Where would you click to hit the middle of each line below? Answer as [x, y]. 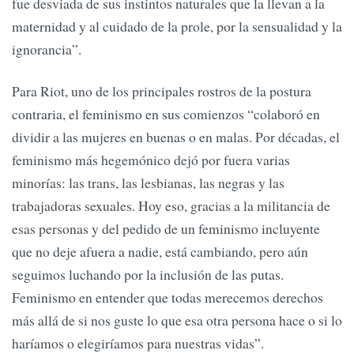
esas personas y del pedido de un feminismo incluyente [166, 229]
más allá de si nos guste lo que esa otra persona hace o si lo [177, 320]
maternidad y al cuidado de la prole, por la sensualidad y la [177, 26]
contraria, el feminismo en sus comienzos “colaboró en [166, 114]
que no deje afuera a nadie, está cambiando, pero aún [160, 252]
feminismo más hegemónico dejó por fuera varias [151, 160]
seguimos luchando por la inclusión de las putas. [148, 275]
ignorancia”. [47, 49]
